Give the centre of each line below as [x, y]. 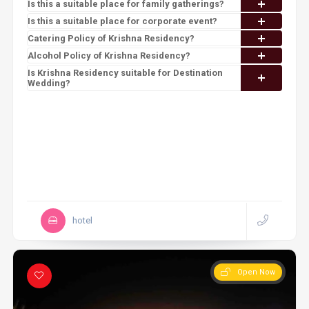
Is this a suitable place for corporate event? [122, 21]
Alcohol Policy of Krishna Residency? [109, 56]
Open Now [257, 272]
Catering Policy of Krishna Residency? [111, 38]
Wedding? [49, 83]
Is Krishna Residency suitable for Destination [125, 73]
